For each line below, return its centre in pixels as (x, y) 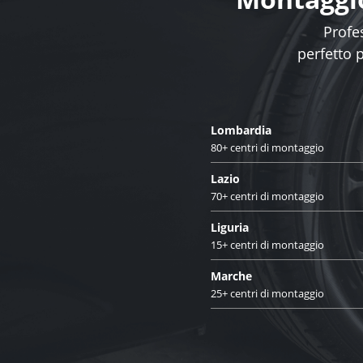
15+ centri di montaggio (267, 244)
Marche (231, 275)
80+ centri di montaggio (267, 147)
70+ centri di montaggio (267, 196)
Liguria (230, 227)
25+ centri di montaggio (267, 293)
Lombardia (241, 130)
